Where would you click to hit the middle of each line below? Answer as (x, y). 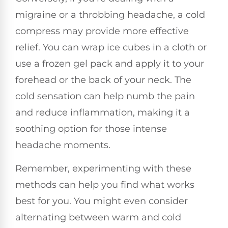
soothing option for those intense (91, 129)
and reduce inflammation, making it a (103, 112)
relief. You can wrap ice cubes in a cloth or (111, 47)
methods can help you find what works (105, 185)
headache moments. (63, 145)
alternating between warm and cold (98, 218)
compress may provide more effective (102, 31)
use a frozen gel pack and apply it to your (110, 63)
